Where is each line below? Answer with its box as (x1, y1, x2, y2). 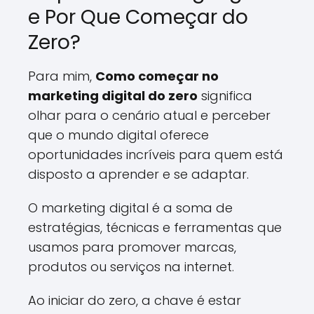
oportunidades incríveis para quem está (28, 146, 283, 163)
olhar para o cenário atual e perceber (28, 107, 271, 124)
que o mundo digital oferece (28, 126, 209, 144)
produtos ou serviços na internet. (28, 258, 234, 275)
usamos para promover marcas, (28, 238, 236, 256)
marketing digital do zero (28, 87, 198, 104)
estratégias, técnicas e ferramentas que (28, 219, 282, 236)
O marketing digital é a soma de (28, 199, 233, 217)
